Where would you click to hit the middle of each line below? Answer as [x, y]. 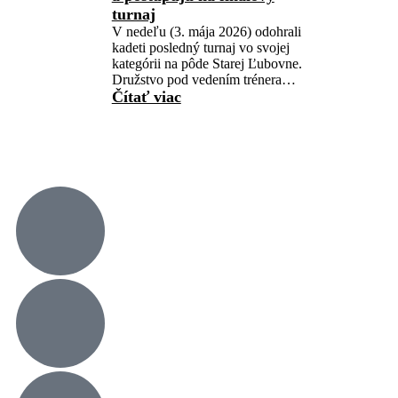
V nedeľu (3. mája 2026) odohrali [206, 32]
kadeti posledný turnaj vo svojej [200, 48]
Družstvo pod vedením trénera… [203, 80]
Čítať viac [146, 97]
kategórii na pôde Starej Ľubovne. [207, 64]
